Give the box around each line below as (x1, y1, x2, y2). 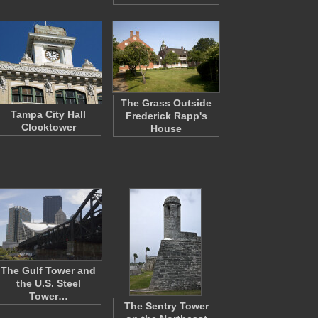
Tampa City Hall (11, 109, 86, 120)
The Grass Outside (121, 97, 212, 109)
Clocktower (21, 121, 76, 133)
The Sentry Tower (124, 300, 209, 312)
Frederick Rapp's (125, 110, 207, 121)
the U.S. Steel (16, 278, 81, 289)
